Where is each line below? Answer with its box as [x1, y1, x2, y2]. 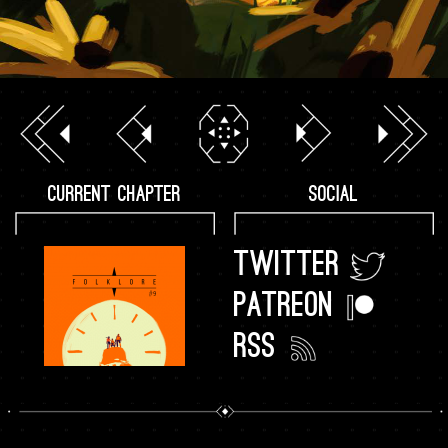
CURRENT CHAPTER [48, 183, 181, 207]
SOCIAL [309, 183, 358, 207]
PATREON [233, 291, 343, 325]
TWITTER [233, 250, 350, 284]
